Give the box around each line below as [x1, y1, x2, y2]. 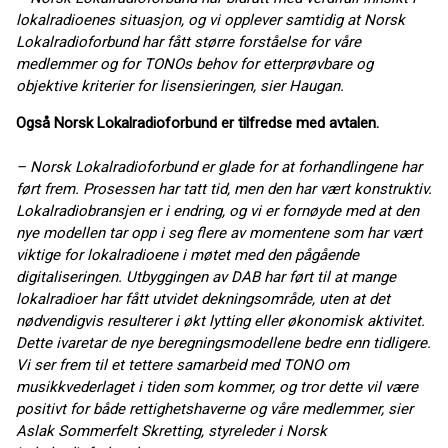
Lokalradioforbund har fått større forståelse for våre [16, 33, 361, 52]
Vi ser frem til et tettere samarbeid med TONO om [16, 356, 349, 375]
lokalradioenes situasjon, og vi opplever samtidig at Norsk [16, 11, 405, 30]
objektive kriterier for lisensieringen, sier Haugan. [16, 77, 344, 96]
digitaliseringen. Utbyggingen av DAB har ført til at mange [16, 268, 396, 287]
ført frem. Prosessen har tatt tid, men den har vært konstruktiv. [16, 180, 432, 199]
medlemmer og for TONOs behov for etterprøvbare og [16, 55, 373, 74]
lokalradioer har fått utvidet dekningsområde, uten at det [16, 290, 390, 309]
